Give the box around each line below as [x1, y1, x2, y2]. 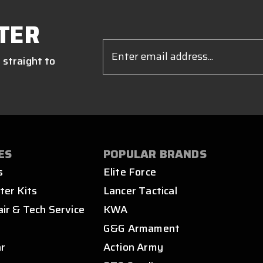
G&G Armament [103, 220, 180, 237]
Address [103, 50, 134, 64]
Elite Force [103, 163, 156, 180]
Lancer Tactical [103, 182, 177, 199]
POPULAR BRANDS [103, 144, 207, 163]
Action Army [103, 238, 163, 255]
